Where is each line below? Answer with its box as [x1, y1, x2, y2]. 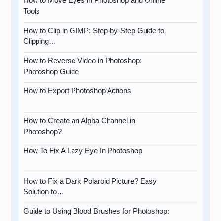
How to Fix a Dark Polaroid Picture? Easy [23, 177, 157, 185]
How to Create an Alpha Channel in [23, 116, 136, 125]
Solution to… [23, 187, 65, 196]
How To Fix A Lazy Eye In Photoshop [23, 147, 143, 155]
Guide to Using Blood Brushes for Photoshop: [23, 207, 170, 216]
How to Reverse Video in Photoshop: [23, 56, 142, 65]
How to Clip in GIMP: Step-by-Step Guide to [23, 26, 165, 35]
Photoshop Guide [23, 67, 79, 76]
